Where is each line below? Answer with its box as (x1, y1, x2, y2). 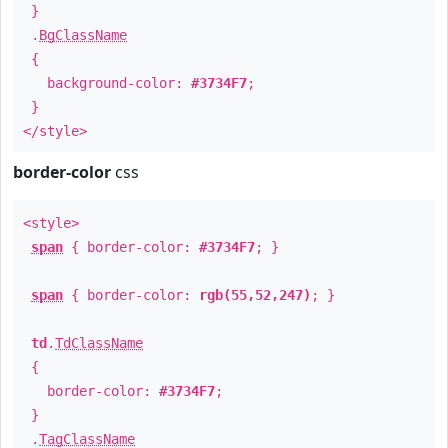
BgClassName (39, 27, 127, 43)
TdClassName (55, 335, 143, 351)
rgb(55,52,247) (199, 287, 311, 303)
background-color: (23, 75, 191, 91)
